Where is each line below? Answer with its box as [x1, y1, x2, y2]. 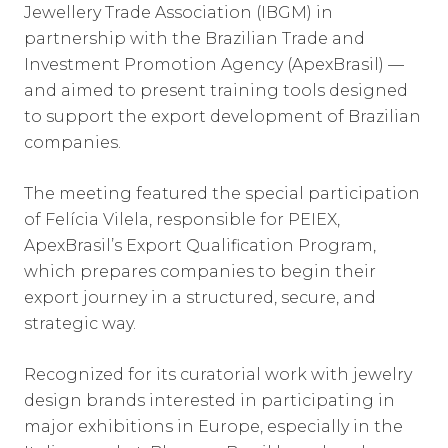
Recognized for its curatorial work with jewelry [24, 365, 412, 384]
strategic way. [24, 314, 136, 333]
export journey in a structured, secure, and [24, 288, 376, 307]
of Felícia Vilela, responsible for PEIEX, [24, 210, 340, 229]
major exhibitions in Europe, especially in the [24, 417, 403, 436]
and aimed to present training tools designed [24, 81, 408, 100]
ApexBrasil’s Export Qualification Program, [24, 236, 376, 255]
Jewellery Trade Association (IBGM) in [24, 3, 333, 22]
